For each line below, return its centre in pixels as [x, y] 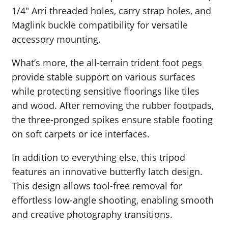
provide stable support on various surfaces [104, 77]
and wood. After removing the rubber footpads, [113, 106]
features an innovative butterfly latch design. [107, 172]
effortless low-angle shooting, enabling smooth [113, 200]
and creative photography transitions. [92, 215]
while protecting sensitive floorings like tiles [106, 91]
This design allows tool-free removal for [97, 186]
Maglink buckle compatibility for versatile [100, 25]
